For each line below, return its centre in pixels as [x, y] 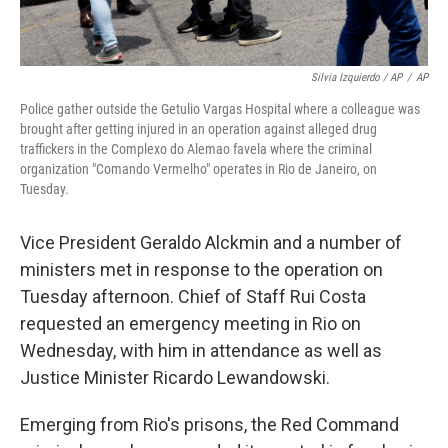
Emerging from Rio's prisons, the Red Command [209, 424]
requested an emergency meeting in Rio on [190, 323]
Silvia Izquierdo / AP [356, 77]
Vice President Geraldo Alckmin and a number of [211, 242]
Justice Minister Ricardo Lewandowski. [175, 377]
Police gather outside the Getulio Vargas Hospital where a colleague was [220, 109]
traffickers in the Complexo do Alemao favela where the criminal [196, 149]
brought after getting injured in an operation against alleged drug [198, 129]
